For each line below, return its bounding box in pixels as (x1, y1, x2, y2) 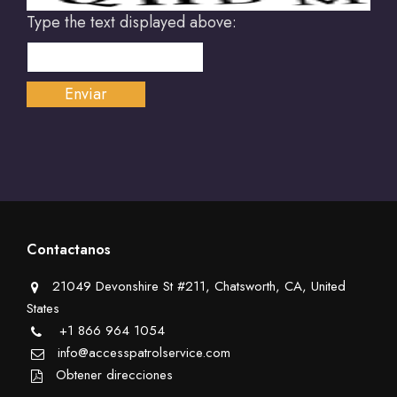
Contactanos (27, 238, 111, 260)
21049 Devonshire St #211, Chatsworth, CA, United (52, 276, 346, 296)
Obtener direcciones (56, 364, 173, 385)
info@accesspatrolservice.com (58, 342, 230, 362)
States (27, 298, 59, 318)
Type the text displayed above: (27, 10, 237, 34)
